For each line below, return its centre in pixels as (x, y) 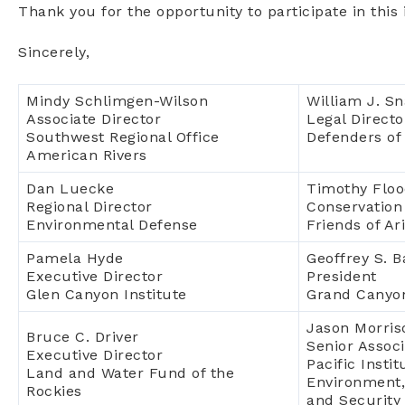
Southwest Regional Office (123, 137)
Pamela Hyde (75, 258)
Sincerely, (54, 52)
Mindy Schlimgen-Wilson (117, 101)
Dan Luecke (70, 188)
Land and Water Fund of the (130, 373)
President (342, 276)
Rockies (54, 391)
